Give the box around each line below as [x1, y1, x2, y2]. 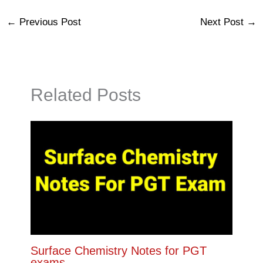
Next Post [200, 16, 247, 28]
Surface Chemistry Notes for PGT [30, 244, 207, 257]
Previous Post [16, 16, 82, 28]
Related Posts [30, 85, 141, 105]
